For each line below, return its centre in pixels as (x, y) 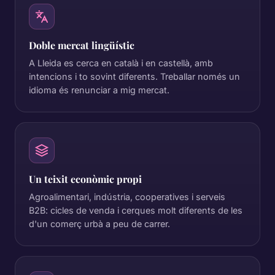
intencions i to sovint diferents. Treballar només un (134, 76)
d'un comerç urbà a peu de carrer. (99, 224)
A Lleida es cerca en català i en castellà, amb (121, 63)
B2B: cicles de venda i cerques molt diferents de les (136, 210)
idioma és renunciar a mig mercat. (99, 90)
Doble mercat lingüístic (82, 45)
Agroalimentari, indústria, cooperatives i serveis (127, 197)
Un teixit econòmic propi (85, 179)
